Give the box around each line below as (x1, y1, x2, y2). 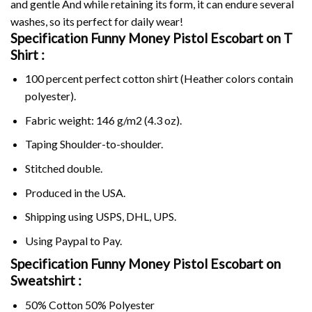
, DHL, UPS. (121, 210, 176, 224)
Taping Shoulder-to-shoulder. (24, 137, 163, 151)
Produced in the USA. (24, 185, 125, 199)
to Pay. (87, 233, 122, 247)
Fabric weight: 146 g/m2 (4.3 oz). (24, 113, 182, 127)
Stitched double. (24, 161, 102, 175)
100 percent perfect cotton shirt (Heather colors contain (24, 72, 293, 86)
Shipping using (24, 210, 95, 224)
